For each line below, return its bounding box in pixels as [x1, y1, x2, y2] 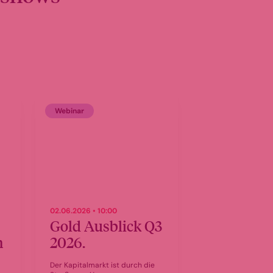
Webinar [55, 106, 85, 116]
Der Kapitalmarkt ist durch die [50, 260, 155, 270]
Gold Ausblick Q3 [50, 216, 163, 235]
